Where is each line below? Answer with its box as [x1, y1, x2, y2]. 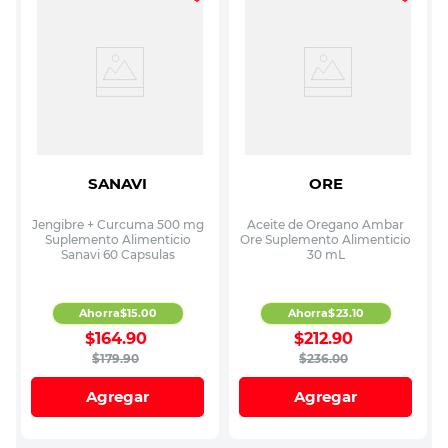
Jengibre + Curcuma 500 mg [31, 216, 204, 232]
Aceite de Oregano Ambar [247, 216, 404, 232]
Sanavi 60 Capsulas [60, 246, 175, 262]
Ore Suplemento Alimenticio [240, 231, 411, 247]
